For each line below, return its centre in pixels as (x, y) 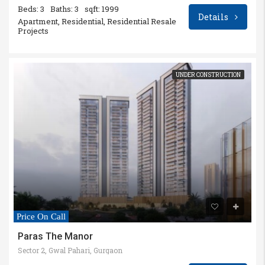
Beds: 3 (31, 9)
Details (214, 17)
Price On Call (41, 216)
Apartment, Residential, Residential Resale (97, 22)
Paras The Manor (55, 236)
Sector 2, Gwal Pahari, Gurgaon (70, 250)
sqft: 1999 (102, 9)
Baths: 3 (64, 9)
